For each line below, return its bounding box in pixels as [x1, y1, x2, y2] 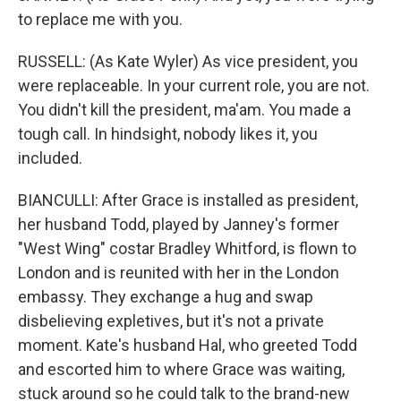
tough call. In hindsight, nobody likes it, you [18, 124, 318, 143]
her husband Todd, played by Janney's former [18, 215, 339, 234]
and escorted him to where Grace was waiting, [18, 360, 345, 379]
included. [18, 149, 82, 167]
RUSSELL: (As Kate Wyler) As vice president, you [18, 52, 358, 71]
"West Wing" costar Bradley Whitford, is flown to [18, 239, 356, 258]
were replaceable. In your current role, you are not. [18, 76, 370, 95]
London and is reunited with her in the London [18, 263, 339, 282]
